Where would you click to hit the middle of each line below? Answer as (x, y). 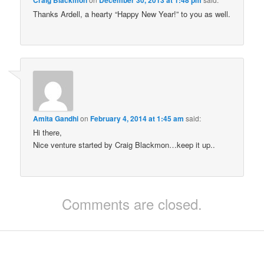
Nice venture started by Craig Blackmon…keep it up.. (124, 145)
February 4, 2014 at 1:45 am (137, 119)
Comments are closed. (132, 203)
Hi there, (48, 133)
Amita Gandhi (56, 119)
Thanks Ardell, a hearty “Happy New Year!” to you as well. (132, 14)
